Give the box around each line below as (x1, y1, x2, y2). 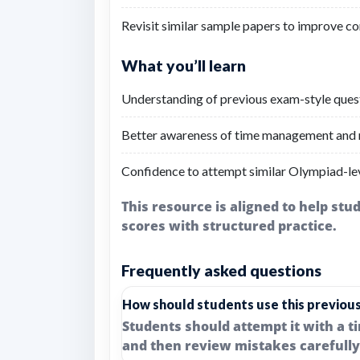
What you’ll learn (121, 56, 246, 75)
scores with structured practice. (121, 217, 337, 235)
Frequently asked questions (121, 261, 321, 280)
